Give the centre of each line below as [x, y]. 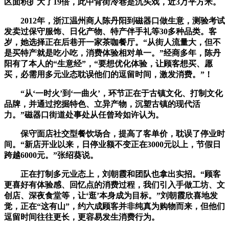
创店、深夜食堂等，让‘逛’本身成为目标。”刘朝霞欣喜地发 [111, 196]
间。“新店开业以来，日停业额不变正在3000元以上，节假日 [112, 145]
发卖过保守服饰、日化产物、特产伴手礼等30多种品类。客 [110, 32]
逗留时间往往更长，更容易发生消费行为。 [82, 217]
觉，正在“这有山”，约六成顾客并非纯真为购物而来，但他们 [114, 207]
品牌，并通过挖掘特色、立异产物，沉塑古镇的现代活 [102, 104]
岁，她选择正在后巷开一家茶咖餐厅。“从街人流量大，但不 [112, 42]
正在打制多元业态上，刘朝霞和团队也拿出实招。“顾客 [112, 174]
